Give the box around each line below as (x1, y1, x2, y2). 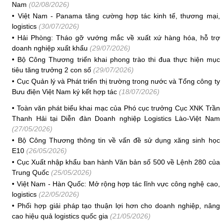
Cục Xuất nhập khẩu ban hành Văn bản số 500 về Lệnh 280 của (16, 158, 220, 166)
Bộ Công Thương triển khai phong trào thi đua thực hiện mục (17, 55, 220, 63)
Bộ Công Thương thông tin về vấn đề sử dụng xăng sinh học (17, 136, 220, 144)
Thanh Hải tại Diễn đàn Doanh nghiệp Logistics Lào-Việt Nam (12, 114, 220, 122)
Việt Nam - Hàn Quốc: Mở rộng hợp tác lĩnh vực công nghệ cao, (16, 180, 220, 188)
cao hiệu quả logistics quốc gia (12, 212, 109, 220)
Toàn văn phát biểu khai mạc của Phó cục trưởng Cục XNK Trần (16, 104, 220, 112)
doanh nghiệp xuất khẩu (12, 44, 88, 52)
